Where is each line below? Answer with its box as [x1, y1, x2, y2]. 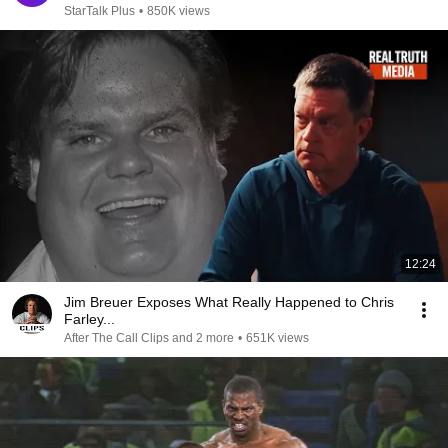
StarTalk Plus [64, 4, 135, 18]
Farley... [64, 311, 115, 327]
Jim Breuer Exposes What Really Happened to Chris [64, 294, 394, 310]
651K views [246, 331, 309, 345]
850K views [147, 4, 210, 18]
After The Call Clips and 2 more [64, 331, 234, 345]
